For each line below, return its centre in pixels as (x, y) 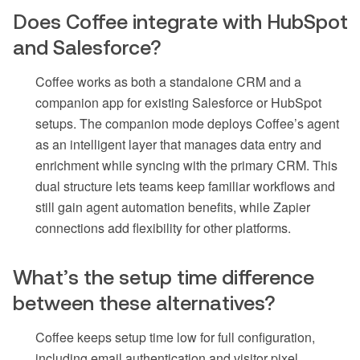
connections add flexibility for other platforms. (163, 228)
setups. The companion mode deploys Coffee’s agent (187, 124)
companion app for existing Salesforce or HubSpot (178, 103)
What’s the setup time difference (164, 278)
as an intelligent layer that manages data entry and (178, 145)
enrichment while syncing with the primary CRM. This (186, 166)
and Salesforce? (87, 48)
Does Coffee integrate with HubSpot (180, 22)
